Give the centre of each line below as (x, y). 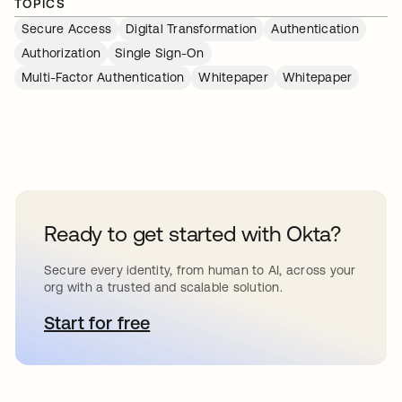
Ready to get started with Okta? (193, 234)
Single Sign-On (160, 53)
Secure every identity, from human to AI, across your (200, 271)
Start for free (97, 323)
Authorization (61, 53)
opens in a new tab (174, 323)
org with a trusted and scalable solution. (163, 288)
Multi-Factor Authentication (103, 78)
